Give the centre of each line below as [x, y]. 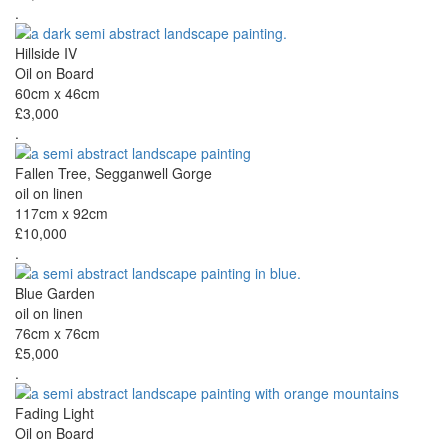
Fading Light [54, 413]
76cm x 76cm [57, 333]
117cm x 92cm [61, 213]
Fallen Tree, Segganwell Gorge [113, 173]
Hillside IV [46, 53]
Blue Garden [55, 293]
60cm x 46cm [57, 93]
